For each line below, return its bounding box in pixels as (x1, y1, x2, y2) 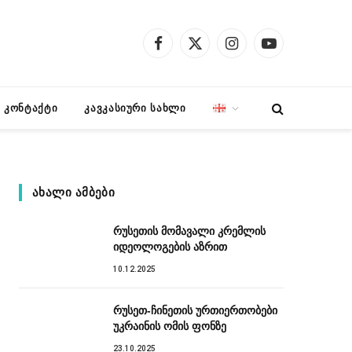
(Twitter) (193, 60, 238, 73)
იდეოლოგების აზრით (113, 240, 227, 253)
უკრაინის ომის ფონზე (113, 320, 226, 332)
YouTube (267, 43, 315, 57)
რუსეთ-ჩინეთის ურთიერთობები (113, 304, 277, 317)
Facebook (156, 43, 211, 57)
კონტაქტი (4, 101, 58, 114)
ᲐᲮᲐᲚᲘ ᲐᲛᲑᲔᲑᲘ (32, 185, 115, 200)
